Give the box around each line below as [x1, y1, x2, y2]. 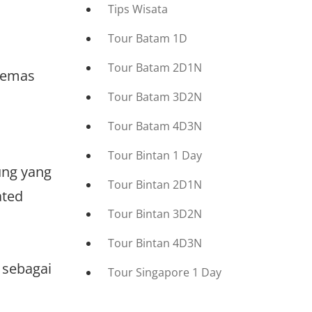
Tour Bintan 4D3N [108, 235, 203, 251]
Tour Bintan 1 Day [108, 148, 203, 163]
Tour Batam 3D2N [108, 89, 203, 104]
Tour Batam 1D [108, 31, 188, 46]
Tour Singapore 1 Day [108, 265, 222, 280]
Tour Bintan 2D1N [108, 177, 203, 192]
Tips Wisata [108, 1, 169, 17]
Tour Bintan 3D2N [108, 206, 203, 221]
